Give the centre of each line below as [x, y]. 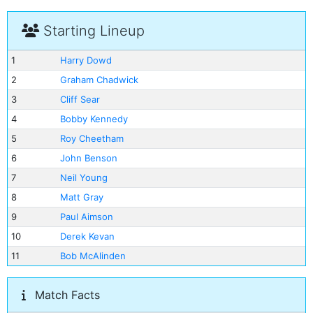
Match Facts [66, 295]
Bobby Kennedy [94, 119]
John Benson [88, 158]
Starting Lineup [92, 31]
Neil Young [83, 177]
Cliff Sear [80, 99]
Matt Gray [81, 197]
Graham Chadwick [99, 80]
